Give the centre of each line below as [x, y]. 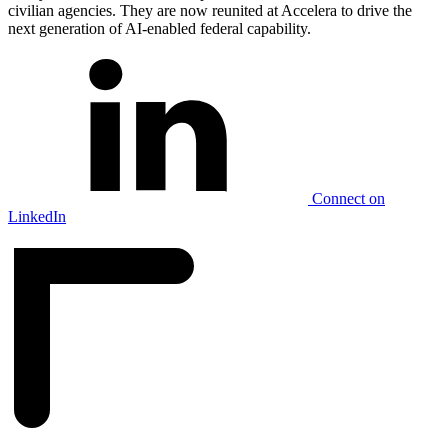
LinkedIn [37, 217]
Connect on [346, 199]
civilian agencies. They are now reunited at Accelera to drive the [210, 11]
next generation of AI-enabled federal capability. [159, 29]
